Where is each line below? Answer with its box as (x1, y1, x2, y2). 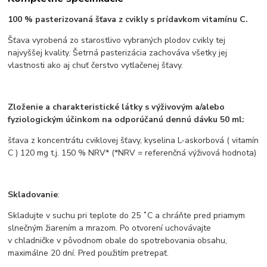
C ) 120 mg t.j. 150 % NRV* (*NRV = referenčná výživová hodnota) (8, 147, 257, 159)
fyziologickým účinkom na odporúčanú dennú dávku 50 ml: (8, 113, 245, 125)
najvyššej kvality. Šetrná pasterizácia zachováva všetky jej (8, 46, 228, 58)
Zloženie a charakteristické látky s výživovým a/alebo (8, 101, 225, 113)
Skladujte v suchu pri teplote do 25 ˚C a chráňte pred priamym (8, 209, 246, 221)
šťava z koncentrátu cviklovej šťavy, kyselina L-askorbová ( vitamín (8, 134, 259, 146)
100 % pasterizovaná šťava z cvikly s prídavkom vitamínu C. (8, 13, 249, 25)
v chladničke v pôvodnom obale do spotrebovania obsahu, (8, 234, 228, 246)
